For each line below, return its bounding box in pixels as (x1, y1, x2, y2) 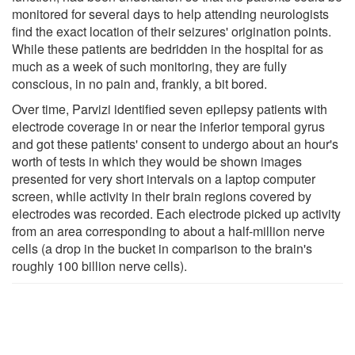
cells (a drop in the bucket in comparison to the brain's (12, 239, 312, 258)
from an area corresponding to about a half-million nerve (12, 221, 325, 240)
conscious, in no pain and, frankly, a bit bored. (12, 74, 267, 93)
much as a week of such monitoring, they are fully (12, 56, 287, 75)
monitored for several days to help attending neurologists (12, 4, 329, 23)
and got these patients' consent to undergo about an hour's (12, 134, 338, 153)
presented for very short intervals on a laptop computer (12, 169, 315, 188)
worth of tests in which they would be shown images (12, 151, 302, 170)
